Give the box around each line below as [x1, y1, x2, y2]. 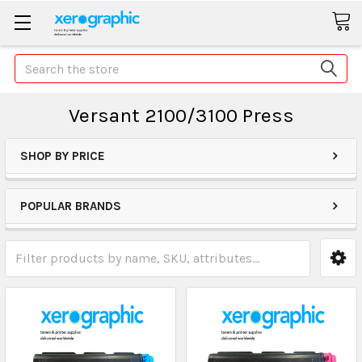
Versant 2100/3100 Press [68, 103, 294, 127]
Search [15, 56, 53, 71]
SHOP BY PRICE [20, 149, 105, 163]
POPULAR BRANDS [20, 199, 121, 213]
